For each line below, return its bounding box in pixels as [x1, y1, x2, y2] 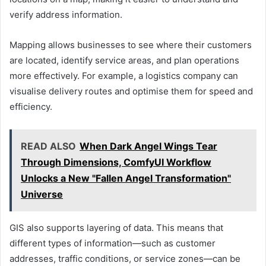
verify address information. [9, 8, 122, 20]
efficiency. [9, 100, 52, 112]
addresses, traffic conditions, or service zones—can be [9, 252, 240, 264]
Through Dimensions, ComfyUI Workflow [21, 156, 211, 168]
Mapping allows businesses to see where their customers [9, 39, 252, 50]
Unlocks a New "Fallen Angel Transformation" [21, 172, 231, 184]
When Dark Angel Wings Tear [80, 140, 217, 152]
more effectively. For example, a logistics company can [9, 69, 238, 81]
